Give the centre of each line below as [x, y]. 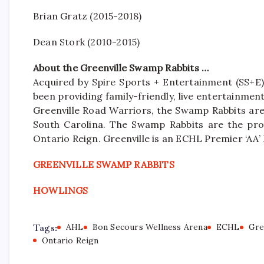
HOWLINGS [61, 190]
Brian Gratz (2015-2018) [88, 16]
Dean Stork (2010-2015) [87, 42]
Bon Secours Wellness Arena [150, 227]
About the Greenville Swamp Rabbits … [121, 68]
